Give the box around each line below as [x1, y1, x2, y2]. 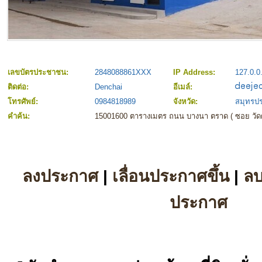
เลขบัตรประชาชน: [8, 68, 71, 77]
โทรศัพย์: [8, 97, 40, 106]
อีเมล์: [173, 82, 195, 92]
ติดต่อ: [8, 82, 31, 92]
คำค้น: [8, 112, 32, 121]
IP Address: [173, 68, 218, 77]
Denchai [95, 82, 122, 92]
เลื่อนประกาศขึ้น [112, 167, 229, 186]
